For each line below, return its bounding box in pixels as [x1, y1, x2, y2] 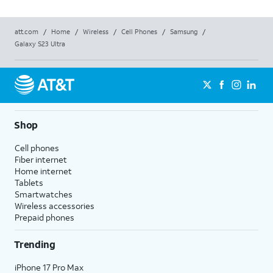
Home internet [15, 165, 72, 177]
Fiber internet [15, 154, 67, 165]
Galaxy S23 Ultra [15, 40, 65, 48]
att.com [15, 27, 38, 36]
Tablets [15, 177, 43, 188]
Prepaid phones [15, 211, 74, 223]
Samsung [170, 27, 197, 36]
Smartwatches [15, 188, 73, 200]
